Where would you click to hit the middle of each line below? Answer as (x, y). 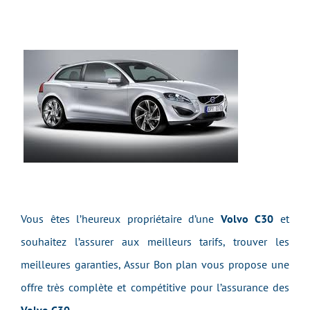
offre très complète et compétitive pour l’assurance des (155, 287)
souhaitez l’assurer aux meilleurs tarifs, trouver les (155, 241)
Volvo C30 (247, 219)
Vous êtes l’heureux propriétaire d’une (121, 219)
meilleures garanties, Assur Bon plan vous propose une (155, 264)
